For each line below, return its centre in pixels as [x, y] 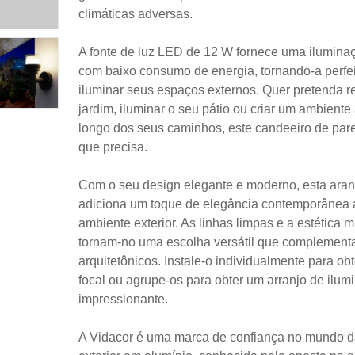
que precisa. [113, 147]
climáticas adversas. [136, 13]
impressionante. [123, 299]
